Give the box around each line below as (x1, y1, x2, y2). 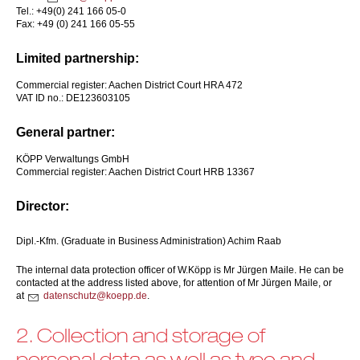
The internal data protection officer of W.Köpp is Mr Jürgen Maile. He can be (16, 264, 344, 276)
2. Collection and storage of (16, 324, 265, 346)
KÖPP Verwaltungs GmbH (16, 153, 129, 165)
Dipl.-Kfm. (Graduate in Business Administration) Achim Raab (16, 235, 281, 247)
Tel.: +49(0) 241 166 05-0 (16, 6, 126, 17)
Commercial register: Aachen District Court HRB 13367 (16, 166, 255, 178)
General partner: (16, 125, 115, 139)
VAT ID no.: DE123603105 (16, 92, 130, 104)
